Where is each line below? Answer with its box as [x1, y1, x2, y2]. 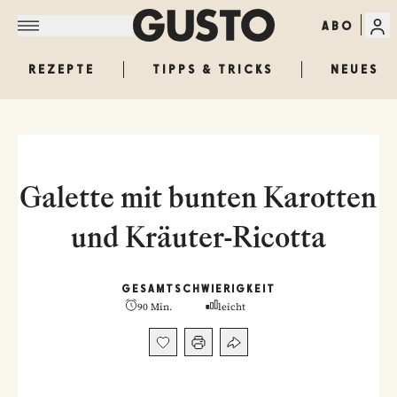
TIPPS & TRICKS [152, 62, 273, 76]
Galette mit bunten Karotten [19, 178, 378, 215]
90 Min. [137, 300, 173, 314]
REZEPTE [28, 62, 95, 76]
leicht [218, 300, 246, 314]
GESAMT [121, 283, 175, 295]
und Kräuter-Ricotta [71, 218, 326, 255]
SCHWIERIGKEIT [175, 283, 276, 295]
